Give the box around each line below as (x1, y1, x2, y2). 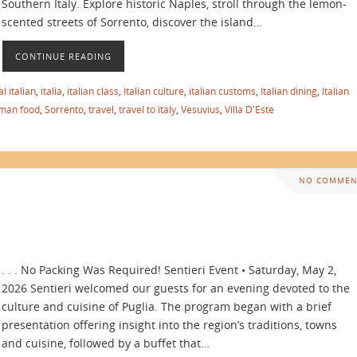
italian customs (189, 84, 256, 98)
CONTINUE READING (15, 50, 112, 63)
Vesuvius (181, 103, 220, 116)
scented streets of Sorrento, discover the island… (2, 14, 262, 29)
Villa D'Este (225, 103, 274, 116)
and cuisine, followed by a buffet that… (2, 335, 210, 351)
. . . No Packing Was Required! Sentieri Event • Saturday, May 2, (2, 261, 336, 277)
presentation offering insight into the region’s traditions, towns (2, 316, 337, 332)
